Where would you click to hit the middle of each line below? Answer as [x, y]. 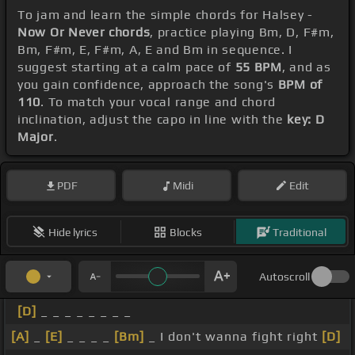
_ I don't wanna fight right [233, 337]
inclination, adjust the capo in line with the [153, 120]
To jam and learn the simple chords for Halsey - [165, 15]
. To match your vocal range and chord [158, 102]
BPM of [300, 85]
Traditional [299, 232]
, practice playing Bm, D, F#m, [242, 32]
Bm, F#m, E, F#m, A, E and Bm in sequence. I [155, 50]
